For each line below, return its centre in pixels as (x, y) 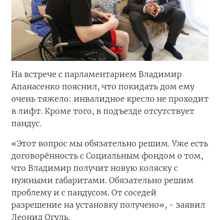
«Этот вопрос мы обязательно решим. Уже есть (110, 143)
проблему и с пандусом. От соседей (84, 192)
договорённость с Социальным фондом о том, (107, 156)
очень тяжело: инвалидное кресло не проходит (110, 99)
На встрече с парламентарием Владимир (96, 74)
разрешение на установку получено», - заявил (108, 205)
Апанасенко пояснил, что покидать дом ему (103, 86)
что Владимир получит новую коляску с (95, 168)
